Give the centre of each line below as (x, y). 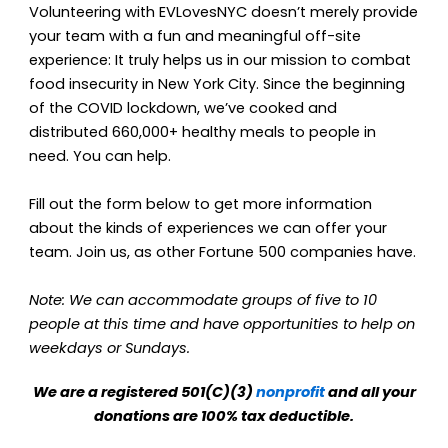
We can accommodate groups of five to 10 (223, 300)
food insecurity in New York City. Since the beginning (217, 84)
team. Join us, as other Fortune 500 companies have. (223, 252)
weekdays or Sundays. (110, 348)
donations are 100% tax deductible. (224, 416)
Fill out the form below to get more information (201, 204)
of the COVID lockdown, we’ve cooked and (183, 108)
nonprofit (290, 392)
